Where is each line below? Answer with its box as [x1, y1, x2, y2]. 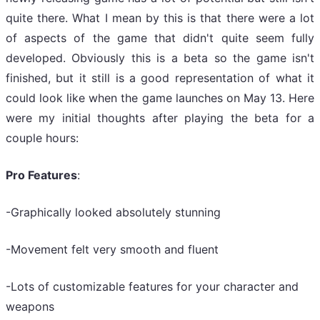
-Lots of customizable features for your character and [6, 279, 299, 294]
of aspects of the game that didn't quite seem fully [6, 30, 314, 45]
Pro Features [6, 167, 77, 182]
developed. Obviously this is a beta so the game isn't [6, 50, 314, 65]
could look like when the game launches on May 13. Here [6, 90, 314, 105]
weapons [6, 299, 54, 314]
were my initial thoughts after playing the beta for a [6, 110, 314, 125]
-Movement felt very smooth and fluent [6, 241, 219, 256]
